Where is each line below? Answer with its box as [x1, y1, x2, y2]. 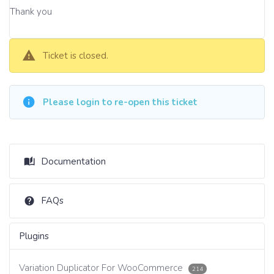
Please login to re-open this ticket [43, 96, 198, 108]
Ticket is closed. [43, 50, 109, 62]
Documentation [40, 155, 106, 168]
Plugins [19, 230, 49, 242]
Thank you [10, 5, 52, 18]
